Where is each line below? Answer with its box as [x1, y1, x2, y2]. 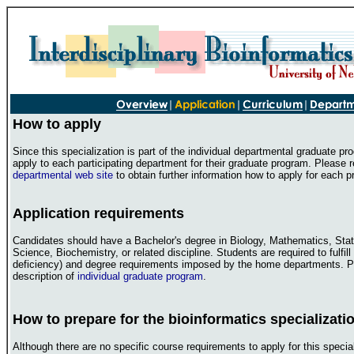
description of [13, 270, 77, 282]
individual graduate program [77, 270, 203, 282]
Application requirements [13, 205, 184, 221]
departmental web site [13, 169, 113, 181]
